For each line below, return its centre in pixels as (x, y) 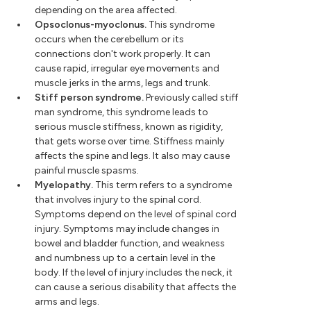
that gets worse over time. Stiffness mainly (129, 141)
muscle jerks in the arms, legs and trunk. (123, 83)
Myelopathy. (64, 185)
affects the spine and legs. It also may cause (132, 156)
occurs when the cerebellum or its (109, 39)
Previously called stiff (191, 98)
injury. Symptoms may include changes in (127, 229)
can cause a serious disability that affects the (135, 287)
